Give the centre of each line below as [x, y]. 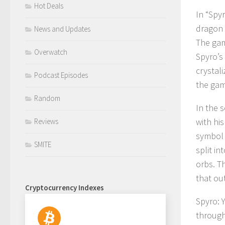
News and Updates [62, 29]
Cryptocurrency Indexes [65, 188]
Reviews [46, 122]
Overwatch [51, 52]
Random [47, 98]
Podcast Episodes [61, 75]
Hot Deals [49, 6]
